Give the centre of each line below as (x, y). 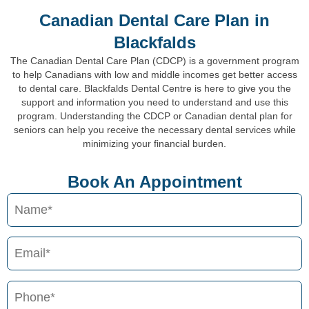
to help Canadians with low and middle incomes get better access (154, 74)
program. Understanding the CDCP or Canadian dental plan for (154, 116)
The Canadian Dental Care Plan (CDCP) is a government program (154, 60)
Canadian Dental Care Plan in (154, 20)
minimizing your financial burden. (154, 143)
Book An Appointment (154, 181)
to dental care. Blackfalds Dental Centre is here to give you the (154, 88)
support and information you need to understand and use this (154, 102)
